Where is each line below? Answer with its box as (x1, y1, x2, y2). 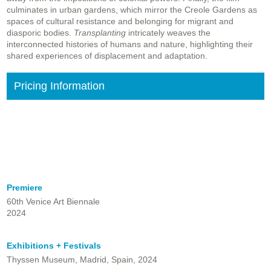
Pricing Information (14, 80, 105, 93)
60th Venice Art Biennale (7, 197, 100, 207)
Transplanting (74, 28, 126, 38)
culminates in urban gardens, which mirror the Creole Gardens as (7, 5, 257, 15)
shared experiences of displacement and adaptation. (7, 51, 207, 61)
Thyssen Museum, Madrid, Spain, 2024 (7, 255, 157, 265)
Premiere (7, 183, 42, 193)
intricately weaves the (126, 28, 211, 38)
